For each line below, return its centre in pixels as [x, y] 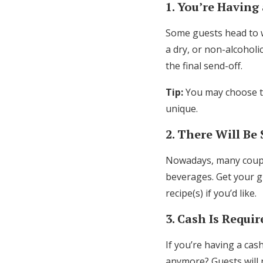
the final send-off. [204, 66]
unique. [182, 109]
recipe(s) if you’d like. [212, 193]
